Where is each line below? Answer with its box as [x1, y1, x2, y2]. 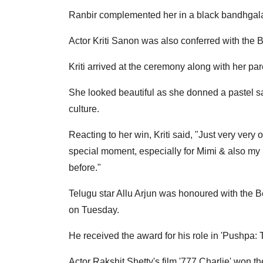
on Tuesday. [69, 205, 119, 215]
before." [69, 163, 101, 173]
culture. [69, 104, 99, 114]
